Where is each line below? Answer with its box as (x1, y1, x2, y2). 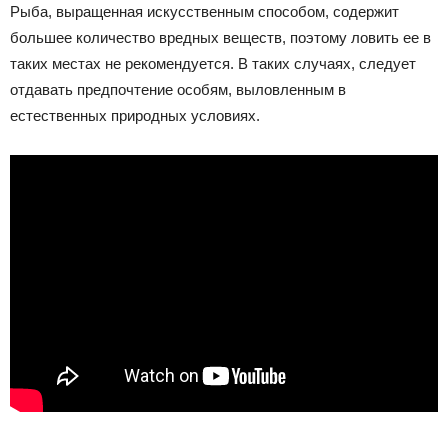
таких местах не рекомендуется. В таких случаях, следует (10, 55, 416, 72)
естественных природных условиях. (10, 107, 260, 124)
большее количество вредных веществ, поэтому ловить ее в (10, 29, 431, 46)
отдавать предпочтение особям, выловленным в (10, 81, 346, 98)
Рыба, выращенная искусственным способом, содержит (10, 3, 399, 20)
